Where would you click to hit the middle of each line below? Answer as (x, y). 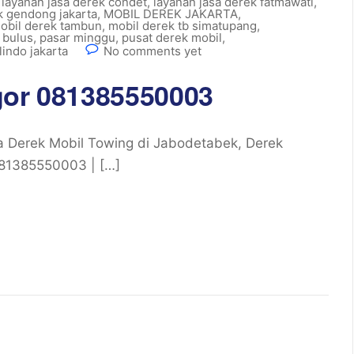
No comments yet (153, 51)
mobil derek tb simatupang (183, 26)
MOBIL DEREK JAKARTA (171, 14)
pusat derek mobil (172, 38)
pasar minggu (77, 38)
